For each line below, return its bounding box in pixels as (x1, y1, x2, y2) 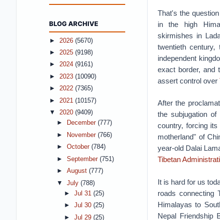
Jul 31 (74, 190, 93, 197)
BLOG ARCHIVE (49, 20, 98, 27)
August (66, 167, 89, 175)
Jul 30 (74, 202, 93, 209)
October (66, 143, 91, 151)
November (66, 131, 98, 138)
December (66, 119, 98, 127)
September (66, 155, 100, 163)
